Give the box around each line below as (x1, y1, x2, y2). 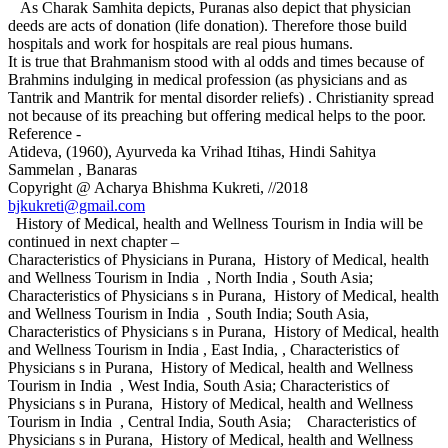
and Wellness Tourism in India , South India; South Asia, (8, 304, 373, 322)
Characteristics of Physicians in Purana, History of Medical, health (8, 250, 429, 268)
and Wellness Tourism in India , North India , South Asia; (8, 268, 373, 286)
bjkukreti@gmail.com (8, 196, 145, 214)
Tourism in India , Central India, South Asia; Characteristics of (8, 412, 416, 430)
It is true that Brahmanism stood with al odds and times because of (8, 52, 424, 70)
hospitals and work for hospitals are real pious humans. (8, 34, 353, 52)
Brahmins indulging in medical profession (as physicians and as (8, 70, 407, 88)
